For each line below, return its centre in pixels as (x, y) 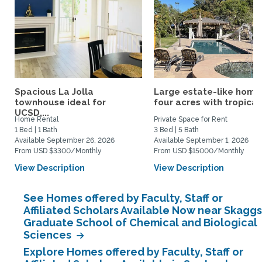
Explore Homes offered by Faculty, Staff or (133, 252)
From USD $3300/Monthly (58, 151)
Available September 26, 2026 (65, 140)
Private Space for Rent (191, 119)
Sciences (49, 235)
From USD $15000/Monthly (199, 151)
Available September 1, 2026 (201, 140)
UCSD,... (32, 113)
